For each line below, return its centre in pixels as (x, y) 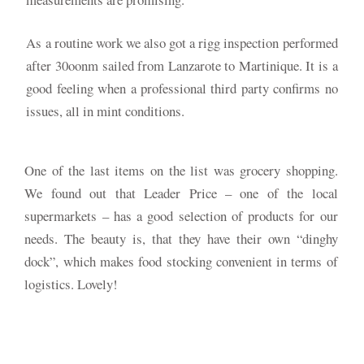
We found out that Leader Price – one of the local (181, 193)
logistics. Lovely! (71, 284)
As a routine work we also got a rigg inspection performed (182, 42)
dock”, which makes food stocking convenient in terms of (181, 261)
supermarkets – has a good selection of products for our (181, 215)
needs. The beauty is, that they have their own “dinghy (181, 238)
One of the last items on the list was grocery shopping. (181, 170)
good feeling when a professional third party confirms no (182, 88)
